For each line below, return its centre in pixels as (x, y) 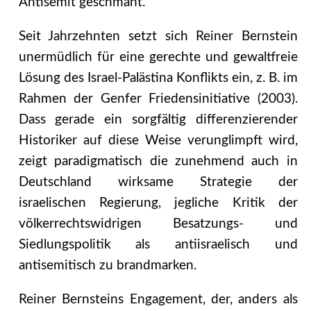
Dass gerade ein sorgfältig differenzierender (158, 120)
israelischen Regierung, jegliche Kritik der (158, 203)
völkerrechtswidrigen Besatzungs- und (158, 224)
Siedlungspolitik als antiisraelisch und (158, 245)
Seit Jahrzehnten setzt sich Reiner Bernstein (158, 37)
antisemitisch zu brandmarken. (107, 266)
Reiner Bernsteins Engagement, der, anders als (158, 299)
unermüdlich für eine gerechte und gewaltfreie (158, 58)
